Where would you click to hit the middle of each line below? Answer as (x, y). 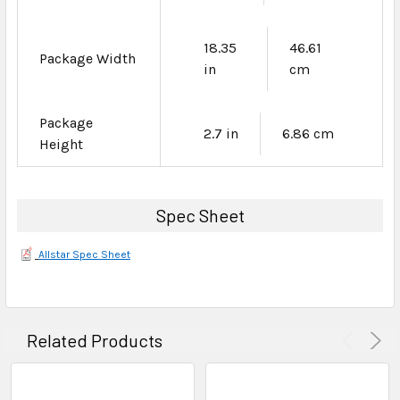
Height (61, 144)
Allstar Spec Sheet (84, 254)
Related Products (95, 340)
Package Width (87, 58)
